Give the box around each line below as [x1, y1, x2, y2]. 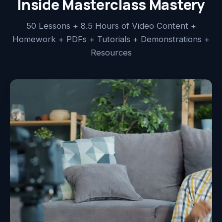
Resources [90, 47, 132, 57]
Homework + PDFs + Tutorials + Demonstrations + [12, 34, 210, 44]
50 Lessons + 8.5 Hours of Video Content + [26, 20, 196, 31]
